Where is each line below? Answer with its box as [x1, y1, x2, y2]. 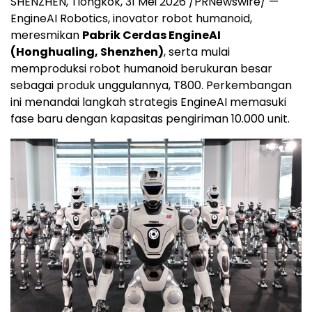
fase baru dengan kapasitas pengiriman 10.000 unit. [10, 111, 290, 127]
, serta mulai [164, 44, 230, 61]
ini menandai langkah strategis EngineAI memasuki [10, 94, 286, 111]
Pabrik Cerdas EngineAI [82, 27, 221, 44]
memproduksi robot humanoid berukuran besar [10, 61, 272, 77]
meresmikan [10, 27, 82, 44]
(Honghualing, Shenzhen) [10, 44, 164, 61]
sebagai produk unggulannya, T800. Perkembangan [10, 77, 292, 94]
